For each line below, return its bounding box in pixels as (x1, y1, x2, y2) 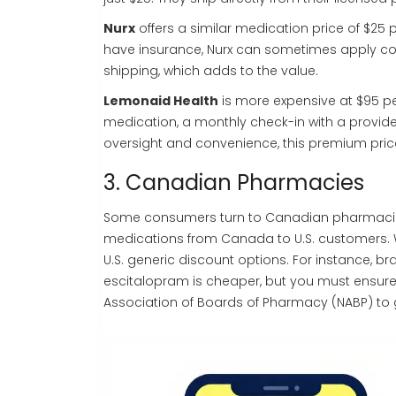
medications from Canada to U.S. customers (103, 230, 387, 248)
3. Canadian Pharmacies (103, 168, 364, 198)
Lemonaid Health (103, 92, 218, 110)
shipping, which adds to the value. (103, 62, 318, 80)
